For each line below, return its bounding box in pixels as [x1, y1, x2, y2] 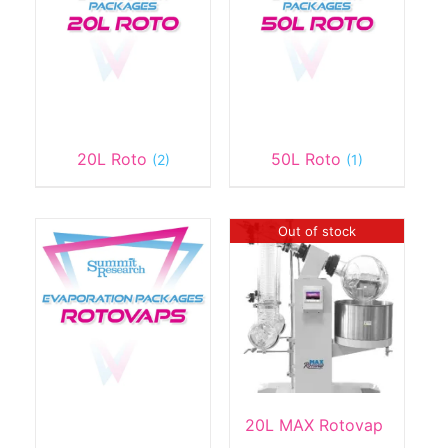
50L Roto [271, 148, 347, 169]
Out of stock [278, 222, 357, 239]
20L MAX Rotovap [244, 415, 383, 436]
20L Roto [76, 148, 152, 169]
